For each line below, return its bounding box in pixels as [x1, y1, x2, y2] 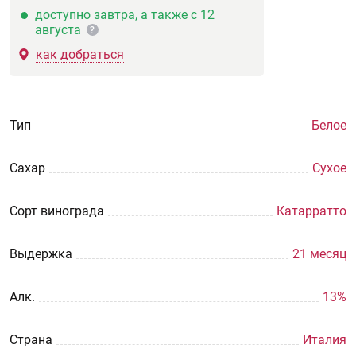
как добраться [36, 47, 124, 62]
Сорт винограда [10, 203, 104, 219]
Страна [10, 332, 52, 347]
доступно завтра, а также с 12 [35, 7, 215, 22]
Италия [303, 332, 346, 347]
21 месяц [292, 246, 346, 261]
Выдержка [10, 246, 72, 261]
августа [35, 22, 85, 37]
